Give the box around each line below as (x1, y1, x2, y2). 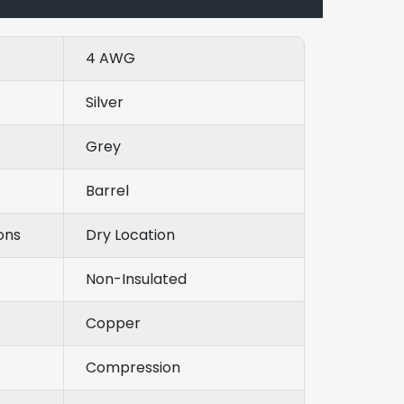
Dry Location (86, 224, 175, 245)
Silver (86, 91, 124, 113)
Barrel (86, 179, 129, 201)
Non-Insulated (86, 268, 187, 289)
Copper (86, 312, 141, 334)
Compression (86, 356, 180, 378)
